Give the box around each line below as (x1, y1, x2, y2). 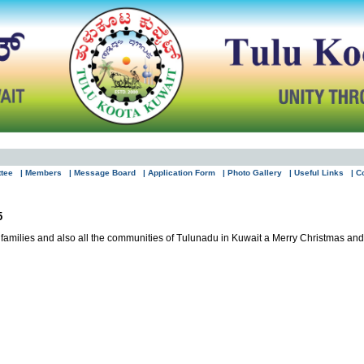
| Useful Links (289, 168, 344, 177)
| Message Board (69, 168, 136, 177)
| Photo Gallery (223, 168, 282, 177)
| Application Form (143, 168, 215, 177)
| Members (20, 168, 62, 177)
